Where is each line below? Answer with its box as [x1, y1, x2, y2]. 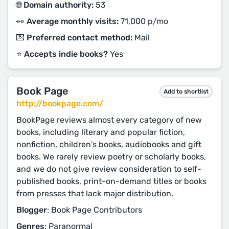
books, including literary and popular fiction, [16, 127, 185, 137]
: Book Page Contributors [47, 205, 142, 215]
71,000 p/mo [119, 16, 168, 26]
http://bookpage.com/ [16, 99, 103, 108]
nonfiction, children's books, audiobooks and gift [16, 140, 201, 149]
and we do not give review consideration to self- [16, 164, 201, 174]
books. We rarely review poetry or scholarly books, [16, 152, 206, 162]
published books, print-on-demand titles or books [16, 176, 207, 186]
